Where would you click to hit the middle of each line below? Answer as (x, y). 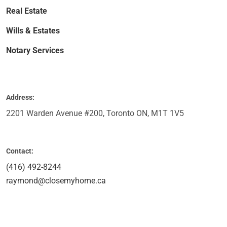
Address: (20, 97)
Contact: (20, 151)
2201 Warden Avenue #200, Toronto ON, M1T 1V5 (95, 113)
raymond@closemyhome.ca (56, 180)
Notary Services (35, 50)
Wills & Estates (33, 30)
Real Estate (27, 11)
